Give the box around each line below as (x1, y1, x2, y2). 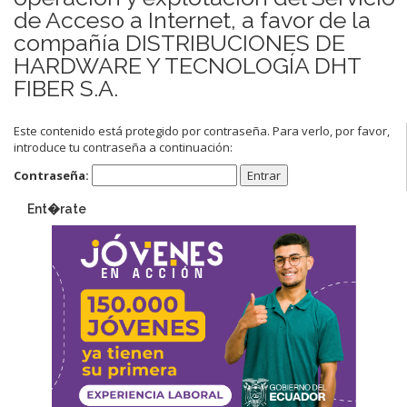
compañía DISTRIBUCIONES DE (14, 28, 345, 56)
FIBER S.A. (14, 74, 118, 102)
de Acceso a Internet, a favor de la (14, 5, 371, 34)
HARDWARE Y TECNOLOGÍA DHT (14, 51, 361, 79)
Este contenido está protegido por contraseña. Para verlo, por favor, (14, 122, 390, 139)
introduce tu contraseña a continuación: (14, 138, 233, 155)
